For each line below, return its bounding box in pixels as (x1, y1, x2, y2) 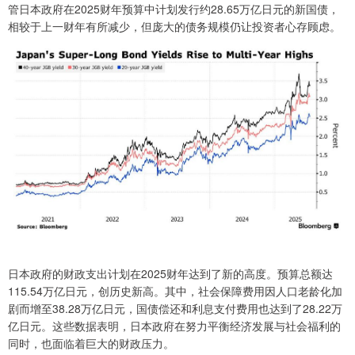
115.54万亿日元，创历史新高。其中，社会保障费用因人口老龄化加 (8, 283, 342, 300)
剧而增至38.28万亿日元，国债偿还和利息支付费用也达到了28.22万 (8, 300, 342, 317)
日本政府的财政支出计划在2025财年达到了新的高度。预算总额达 (8, 265, 333, 282)
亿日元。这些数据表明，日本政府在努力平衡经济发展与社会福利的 (8, 318, 341, 334)
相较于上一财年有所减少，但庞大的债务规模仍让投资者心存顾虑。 (8, 18, 341, 35)
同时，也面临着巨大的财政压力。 (8, 335, 174, 352)
